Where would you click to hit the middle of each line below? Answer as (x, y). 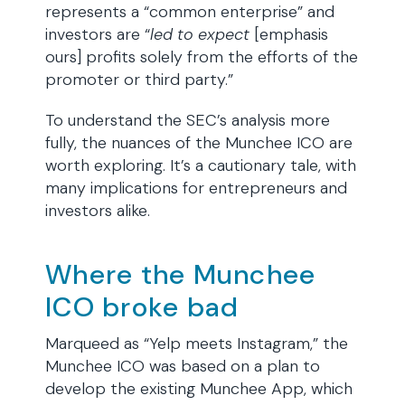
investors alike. (98, 211)
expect (224, 34)
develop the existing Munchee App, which (199, 389)
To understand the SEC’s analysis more (188, 120)
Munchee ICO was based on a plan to (183, 366)
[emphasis (289, 34)
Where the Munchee (181, 274)
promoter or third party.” (139, 80)
